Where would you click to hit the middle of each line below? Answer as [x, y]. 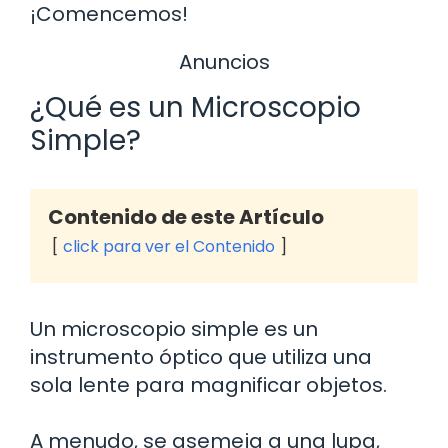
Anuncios [224, 61]
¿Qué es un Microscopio [195, 108]
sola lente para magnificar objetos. [208, 385]
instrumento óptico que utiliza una [201, 357]
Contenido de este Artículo [186, 217]
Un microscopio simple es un [174, 329]
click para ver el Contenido [169, 247]
